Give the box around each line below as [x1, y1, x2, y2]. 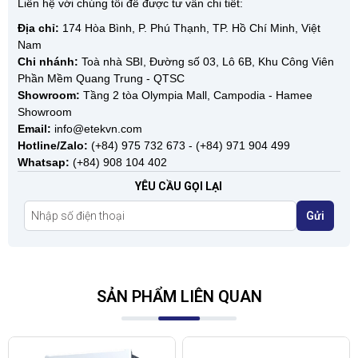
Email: [18, 121, 54, 135]
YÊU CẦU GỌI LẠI [135, 179, 223, 193]
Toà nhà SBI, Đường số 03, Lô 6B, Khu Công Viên [82, 54, 334, 68]
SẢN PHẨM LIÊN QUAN [96, 286, 262, 306]
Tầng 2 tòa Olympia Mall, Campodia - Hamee [83, 88, 312, 101]
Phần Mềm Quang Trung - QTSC [18, 71, 185, 85]
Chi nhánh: [18, 54, 82, 68]
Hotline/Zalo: [18, 138, 91, 152]
